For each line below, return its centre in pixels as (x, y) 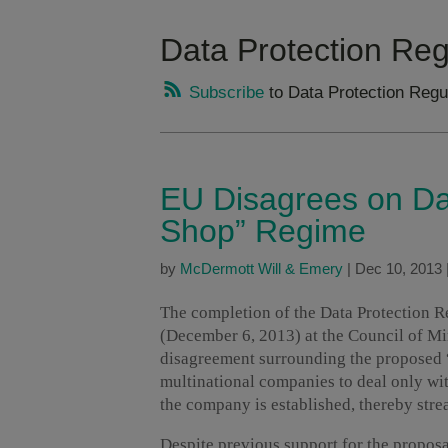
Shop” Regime (263, 231)
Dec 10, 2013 (398, 269)
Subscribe (224, 93)
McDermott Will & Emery (261, 269)
